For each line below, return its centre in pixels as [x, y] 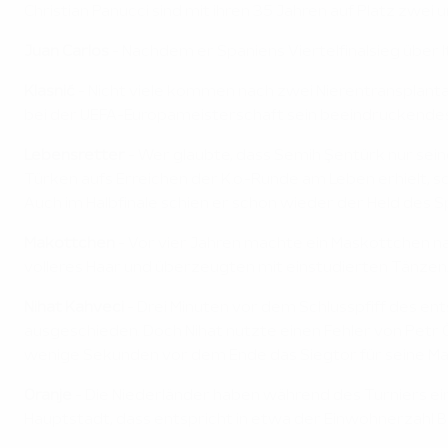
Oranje [48, 396]
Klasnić [51, 92]
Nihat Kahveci [74, 308]
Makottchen [71, 244]
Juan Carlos [66, 52]
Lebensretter [76, 156]
